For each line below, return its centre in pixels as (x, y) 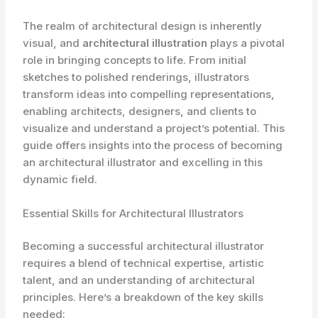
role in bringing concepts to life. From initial (135, 60)
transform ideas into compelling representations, (149, 94)
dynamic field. (60, 179)
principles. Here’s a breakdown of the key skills (143, 297)
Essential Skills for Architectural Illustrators (133, 213)
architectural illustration (145, 43)
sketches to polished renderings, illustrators (136, 77)
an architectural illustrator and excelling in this (143, 162)
